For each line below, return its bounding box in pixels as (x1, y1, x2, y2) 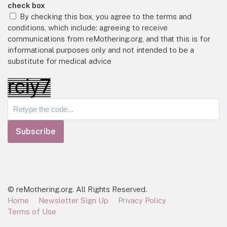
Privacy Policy (118, 196, 166, 205)
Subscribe (16, 127, 56, 137)
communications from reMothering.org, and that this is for (8, 34, 210, 44)
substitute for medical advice (8, 57, 111, 66)
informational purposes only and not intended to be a (8, 46, 194, 55)
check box (8, 1, 45, 10)
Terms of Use (8, 207, 56, 216)
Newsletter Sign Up (39, 196, 108, 205)
